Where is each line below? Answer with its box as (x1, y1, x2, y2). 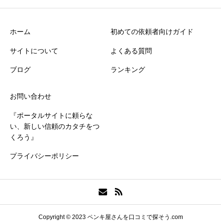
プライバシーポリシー (10, 152, 79, 160)
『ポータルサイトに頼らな (10, 111, 93, 119)
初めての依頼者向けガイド (110, 28, 193, 36)
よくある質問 (110, 46, 152, 55)
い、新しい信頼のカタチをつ (10, 122, 100, 130)
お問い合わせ (10, 92, 51, 100)
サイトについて (10, 46, 58, 55)
